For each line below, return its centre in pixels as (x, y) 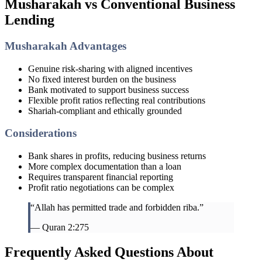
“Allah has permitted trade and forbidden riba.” (117, 208)
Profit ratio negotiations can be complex (101, 188)
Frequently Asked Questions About (109, 252)
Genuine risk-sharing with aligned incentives (110, 68)
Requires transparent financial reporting (101, 177)
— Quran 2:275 (60, 227)
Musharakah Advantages (65, 46)
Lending (30, 20)
